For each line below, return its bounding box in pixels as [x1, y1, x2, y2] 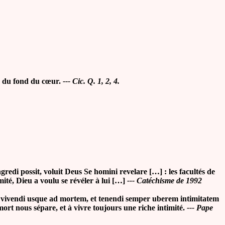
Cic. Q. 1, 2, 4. [72, 77, 120, 85]
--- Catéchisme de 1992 [127, 176, 202, 185]
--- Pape [187, 203, 213, 212]
